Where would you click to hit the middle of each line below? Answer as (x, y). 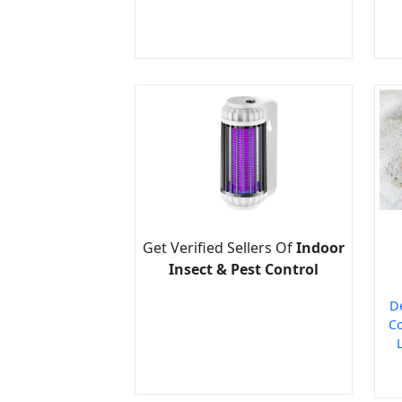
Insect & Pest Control (244, 270)
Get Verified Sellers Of (219, 248)
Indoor (320, 248)
